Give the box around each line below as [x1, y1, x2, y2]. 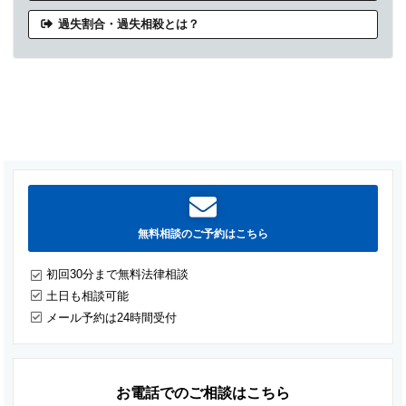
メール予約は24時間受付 [46, 310, 178, 324]
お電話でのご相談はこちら [116, 384, 290, 401]
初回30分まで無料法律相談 [46, 266, 189, 281]
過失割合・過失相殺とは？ [58, 16, 200, 31]
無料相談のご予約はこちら [138, 227, 268, 240]
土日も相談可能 [46, 288, 130, 303]
